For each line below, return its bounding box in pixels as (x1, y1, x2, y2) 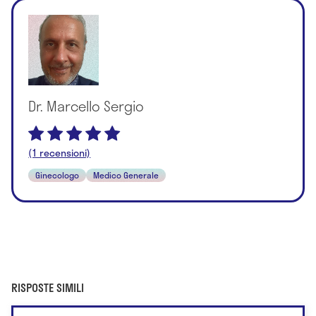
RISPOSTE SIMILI (11, 279, 84, 297)
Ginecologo (35, 168, 80, 181)
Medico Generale (93, 168, 159, 181)
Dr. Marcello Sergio (28, 95, 145, 116)
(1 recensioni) (28, 145, 91, 160)
